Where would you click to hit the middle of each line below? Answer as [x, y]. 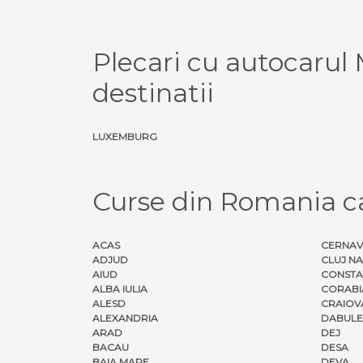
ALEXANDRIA [125, 318]
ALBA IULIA [120, 288]
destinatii [153, 92]
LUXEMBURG [125, 136]
